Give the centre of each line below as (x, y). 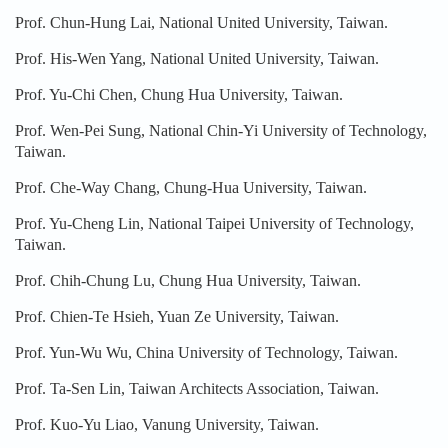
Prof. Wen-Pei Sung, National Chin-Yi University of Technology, (221, 130)
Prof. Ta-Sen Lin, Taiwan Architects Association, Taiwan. (197, 388)
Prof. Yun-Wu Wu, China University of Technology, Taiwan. (206, 352)
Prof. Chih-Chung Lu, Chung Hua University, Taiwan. (188, 280)
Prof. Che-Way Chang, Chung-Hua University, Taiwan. (191, 187)
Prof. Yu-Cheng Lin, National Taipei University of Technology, (214, 223)
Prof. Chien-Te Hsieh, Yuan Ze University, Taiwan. (177, 316)
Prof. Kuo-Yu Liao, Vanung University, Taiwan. (167, 424)
